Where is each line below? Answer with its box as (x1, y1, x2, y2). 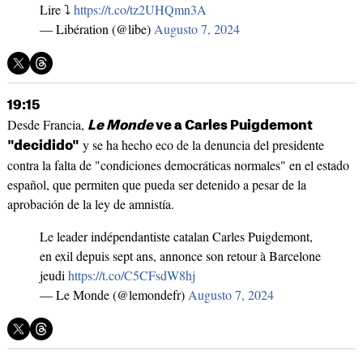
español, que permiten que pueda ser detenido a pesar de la (6, 176, 306, 194)
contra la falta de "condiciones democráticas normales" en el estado (6, 156, 349, 174)
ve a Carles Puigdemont (152, 119, 313, 133)
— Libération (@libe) (39, 20, 154, 38)
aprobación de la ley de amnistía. (6, 195, 174, 213)
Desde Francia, (6, 116, 88, 134)
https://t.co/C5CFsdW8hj (67, 267, 195, 284)
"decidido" (6, 139, 79, 153)
